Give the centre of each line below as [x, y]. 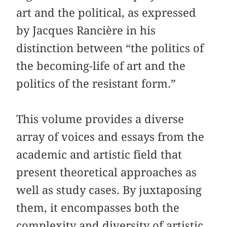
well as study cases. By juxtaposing [109, 190]
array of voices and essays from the [110, 137]
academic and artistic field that [99, 154]
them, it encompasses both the [98, 207]
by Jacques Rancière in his [86, 30]
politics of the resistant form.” [96, 83]
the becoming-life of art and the [101, 66]
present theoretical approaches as [107, 172]
